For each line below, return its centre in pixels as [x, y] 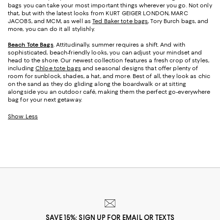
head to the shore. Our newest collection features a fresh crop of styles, [109, 61]
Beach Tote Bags [31, 45]
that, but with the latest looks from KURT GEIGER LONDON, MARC [98, 14]
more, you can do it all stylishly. [51, 29]
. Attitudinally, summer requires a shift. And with [119, 45]
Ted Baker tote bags [120, 21]
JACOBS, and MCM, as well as [50, 21]
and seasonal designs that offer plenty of [139, 69]
